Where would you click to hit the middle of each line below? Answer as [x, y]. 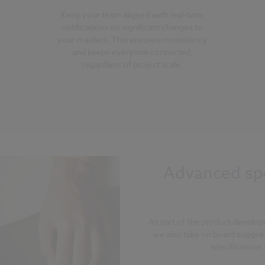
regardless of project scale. [132, 64]
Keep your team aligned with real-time [132, 14]
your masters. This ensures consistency [132, 39]
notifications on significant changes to [132, 27]
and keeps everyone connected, [132, 51]
